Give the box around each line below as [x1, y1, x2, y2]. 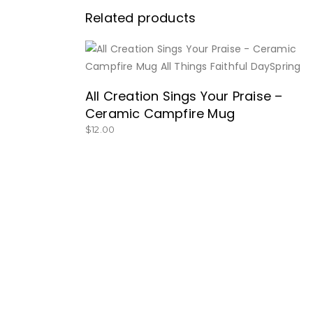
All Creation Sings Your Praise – [85, 87, 283, 105]
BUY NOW [181, 69, 231, 80]
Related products [85, 9, 196, 27]
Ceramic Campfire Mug [85, 105, 235, 122]
